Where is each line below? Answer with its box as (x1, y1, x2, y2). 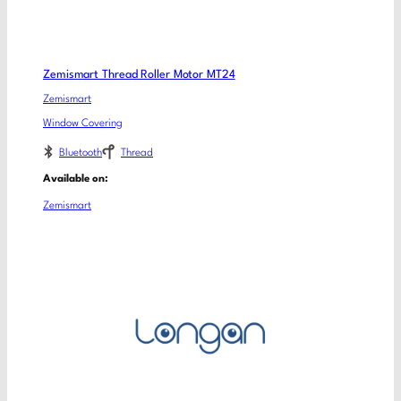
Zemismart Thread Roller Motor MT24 (43, 69, 235, 81)
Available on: (43, 173, 108, 184)
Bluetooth (59, 148, 102, 159)
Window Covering (43, 117, 123, 129)
